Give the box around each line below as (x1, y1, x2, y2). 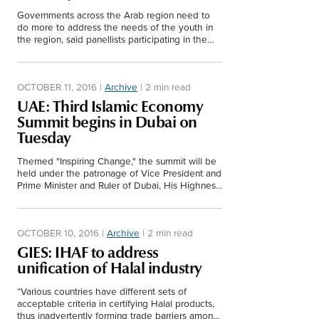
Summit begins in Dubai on (17, 112, 197, 132)
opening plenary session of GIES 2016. (17, 43, 181, 58)
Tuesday (17, 127, 71, 147)
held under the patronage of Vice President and (17, 165, 221, 179)
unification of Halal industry (17, 258, 202, 278)
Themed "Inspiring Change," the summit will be (17, 153, 216, 167)
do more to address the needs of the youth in (17, 19, 213, 33)
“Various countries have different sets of (17, 283, 187, 298)
